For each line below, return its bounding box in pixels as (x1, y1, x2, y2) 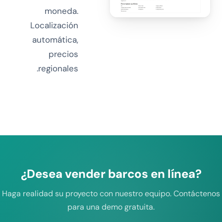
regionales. (38, 63, 79, 74)
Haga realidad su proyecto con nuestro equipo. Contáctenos (2, 188, 220, 199)
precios (49, 49, 79, 59)
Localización (30, 20, 79, 31)
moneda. (45, 5, 79, 16)
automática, (32, 34, 79, 45)
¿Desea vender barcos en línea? (20, 166, 202, 181)
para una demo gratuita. (67, 202, 155, 212)
